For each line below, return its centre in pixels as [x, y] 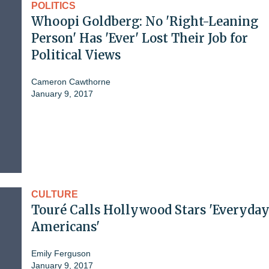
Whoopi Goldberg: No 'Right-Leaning [145, 21]
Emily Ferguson [61, 253]
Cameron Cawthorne [71, 81]
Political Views [76, 55]
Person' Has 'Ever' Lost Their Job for [140, 38]
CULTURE [55, 194]
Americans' [65, 226]
